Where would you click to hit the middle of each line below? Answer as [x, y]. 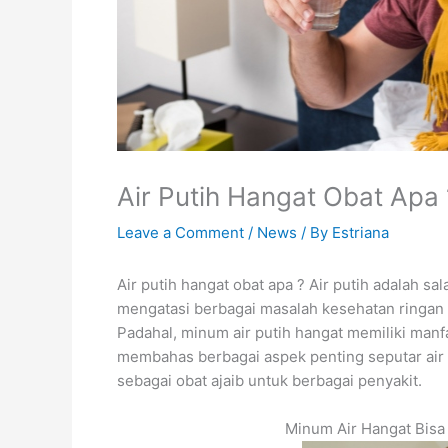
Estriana [360, 232]
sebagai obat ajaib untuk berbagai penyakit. [269, 380]
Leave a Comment [180, 232]
